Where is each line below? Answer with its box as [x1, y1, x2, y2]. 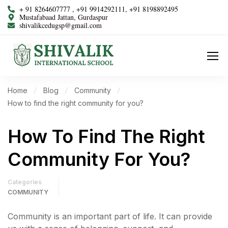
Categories [8, 178, 42, 186]
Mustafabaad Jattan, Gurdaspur [19, 12, 108, 22]
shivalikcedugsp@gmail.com [19, 20, 102, 30]
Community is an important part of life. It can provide [8, 211, 212, 221]
